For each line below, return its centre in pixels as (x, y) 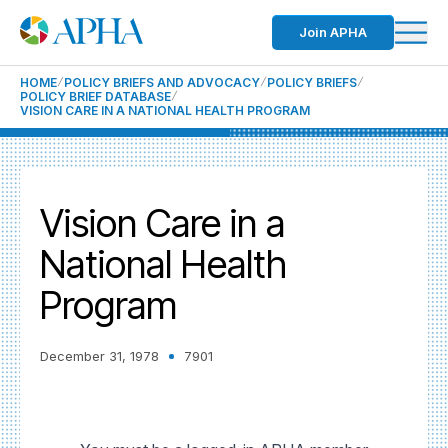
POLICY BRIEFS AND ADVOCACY (162, 82)
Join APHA (333, 32)
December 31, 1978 (99, 356)
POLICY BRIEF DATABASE (95, 96)
